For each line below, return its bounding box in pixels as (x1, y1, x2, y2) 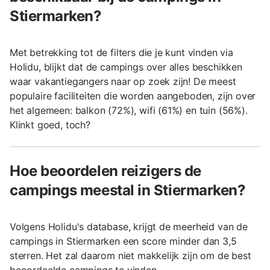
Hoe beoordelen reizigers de (10, 162, 201, 180)
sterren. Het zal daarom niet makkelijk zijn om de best (10, 250, 251, 262)
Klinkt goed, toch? (10, 119, 90, 131)
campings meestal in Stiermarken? (10, 181, 246, 199)
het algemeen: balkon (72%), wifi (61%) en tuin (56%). (10, 104, 248, 117)
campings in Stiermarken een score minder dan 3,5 (10, 235, 237, 248)
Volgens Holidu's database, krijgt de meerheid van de (10, 221, 248, 233)
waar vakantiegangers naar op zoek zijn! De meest (10, 75, 236, 88)
